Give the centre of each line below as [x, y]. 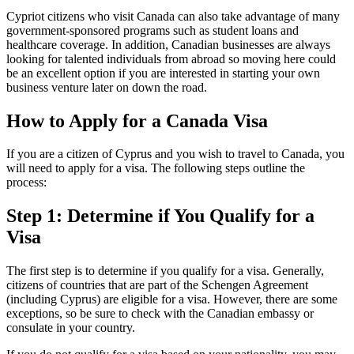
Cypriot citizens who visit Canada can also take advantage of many [173, 16]
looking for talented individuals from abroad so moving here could [171, 58]
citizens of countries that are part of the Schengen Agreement [157, 285]
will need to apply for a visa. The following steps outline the [156, 168]
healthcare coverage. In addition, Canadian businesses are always [168, 44]
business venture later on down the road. [107, 87]
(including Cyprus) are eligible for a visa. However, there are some [172, 299]
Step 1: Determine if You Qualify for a [160, 216]
